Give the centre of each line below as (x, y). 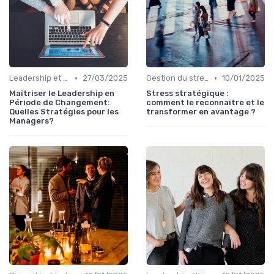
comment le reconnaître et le (205, 103)
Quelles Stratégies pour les (64, 112)
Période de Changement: (60, 103)
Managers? (31, 121)
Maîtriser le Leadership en (62, 94)
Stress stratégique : (187, 94)
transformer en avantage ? (201, 112)
